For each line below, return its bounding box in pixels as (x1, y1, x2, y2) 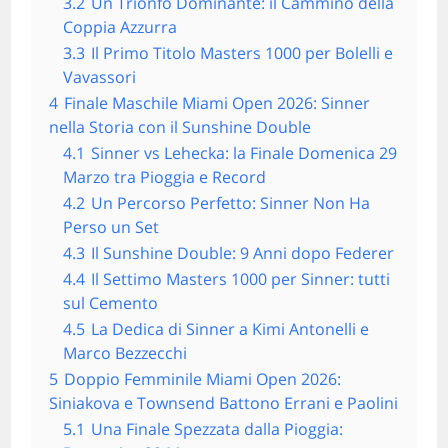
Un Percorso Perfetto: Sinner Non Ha (91, 191, 371, 214)
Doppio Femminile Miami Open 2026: (64, 367, 342, 390)
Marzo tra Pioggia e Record (63, 165, 267, 188)
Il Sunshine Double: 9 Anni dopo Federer (91, 241, 395, 264)
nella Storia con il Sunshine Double (49, 115, 312, 138)
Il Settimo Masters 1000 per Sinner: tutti (91, 267, 391, 290)
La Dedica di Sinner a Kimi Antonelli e (91, 317, 370, 340)
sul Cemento (63, 291, 159, 314)
